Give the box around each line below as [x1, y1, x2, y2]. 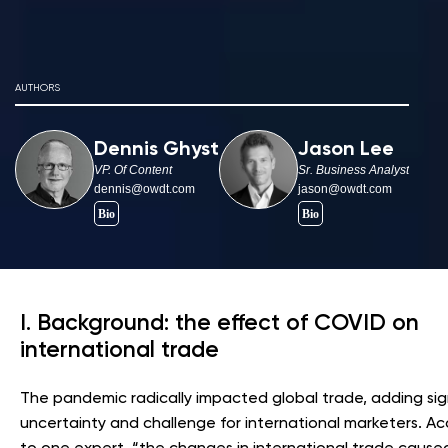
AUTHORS [15, 80, 60, 93]
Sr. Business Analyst [298, 162, 409, 177]
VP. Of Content [94, 162, 172, 177]
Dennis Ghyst [94, 134, 219, 160]
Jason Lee [298, 134, 394, 160]
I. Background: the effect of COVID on [20, 307, 419, 336]
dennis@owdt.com [94, 181, 195, 196]
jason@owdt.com [298, 181, 392, 196]
